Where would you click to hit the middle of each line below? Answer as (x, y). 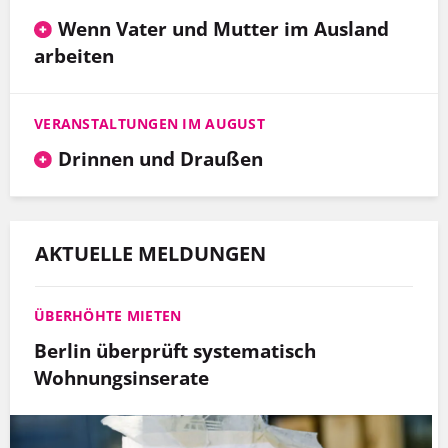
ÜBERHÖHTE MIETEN (108, 316)
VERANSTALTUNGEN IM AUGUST (149, 124)
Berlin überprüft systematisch (175, 351)
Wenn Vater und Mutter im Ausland (223, 29)
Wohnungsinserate (121, 378)
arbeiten (74, 56)
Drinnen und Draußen (160, 159)
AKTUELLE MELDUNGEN (150, 254)
